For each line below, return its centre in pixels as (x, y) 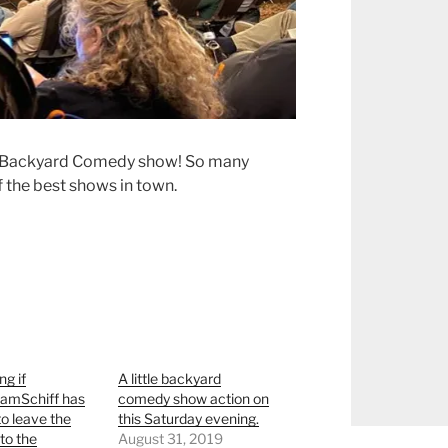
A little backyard (170, 378)
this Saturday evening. (189, 418)
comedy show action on (194, 398)
